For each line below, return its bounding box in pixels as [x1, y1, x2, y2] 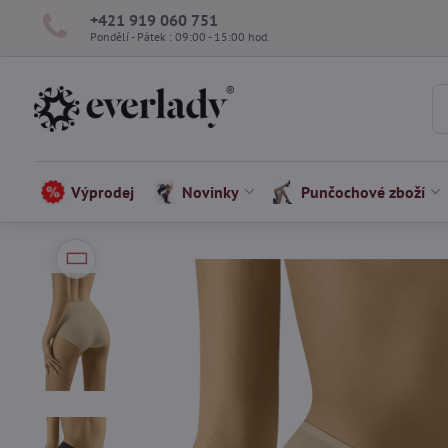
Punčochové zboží [301, 182, 426, 202]
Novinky [182, 182, 240, 202]
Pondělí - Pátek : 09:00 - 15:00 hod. [89, 28, 270, 44]
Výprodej [71, 182, 135, 202]
